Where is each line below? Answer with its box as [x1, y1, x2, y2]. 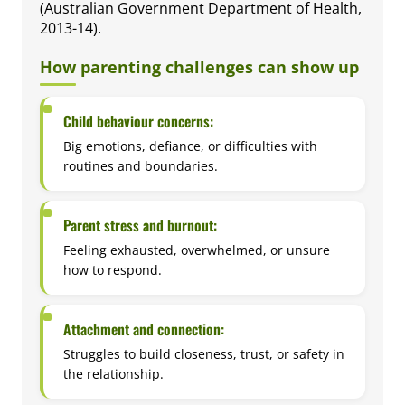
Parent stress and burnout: [63, 214, 218, 237]
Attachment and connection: [63, 317, 225, 340]
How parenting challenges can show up [40, 56, 359, 79]
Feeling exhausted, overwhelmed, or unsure [63, 240, 331, 259]
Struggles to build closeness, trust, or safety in [63, 344, 345, 363]
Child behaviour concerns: [63, 110, 214, 133]
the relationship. [63, 364, 165, 382]
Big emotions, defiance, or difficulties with [63, 137, 318, 155]
